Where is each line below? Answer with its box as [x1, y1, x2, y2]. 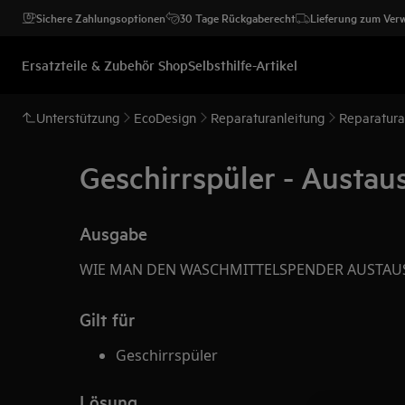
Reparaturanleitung [211, 108, 325, 126]
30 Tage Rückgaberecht [180, 9, 296, 26]
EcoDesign [134, 108, 196, 126]
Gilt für [80, 307, 135, 331]
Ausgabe [80, 221, 147, 245]
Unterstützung [36, 108, 119, 126]
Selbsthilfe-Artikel [188, 55, 297, 74]
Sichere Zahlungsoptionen [36, 9, 165, 26]
